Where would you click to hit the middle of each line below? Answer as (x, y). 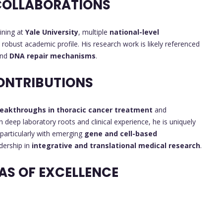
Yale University (52, 32)
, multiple (94, 32)
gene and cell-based (121, 133)
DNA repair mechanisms (53, 55)
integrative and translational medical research (116, 145)
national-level (134, 32)
